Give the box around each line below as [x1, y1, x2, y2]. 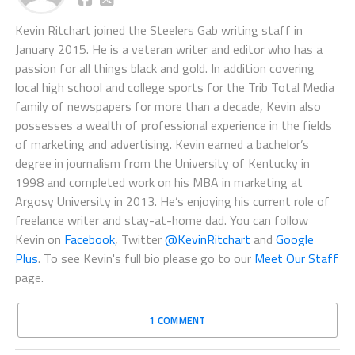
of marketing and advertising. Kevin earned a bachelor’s [14, 135, 309, 155]
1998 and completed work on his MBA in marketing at [14, 173, 303, 193]
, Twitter [114, 230, 165, 250]
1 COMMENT [149, 312, 206, 329]
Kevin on [14, 230, 64, 250]
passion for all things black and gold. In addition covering [14, 59, 315, 78]
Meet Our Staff [254, 249, 338, 269]
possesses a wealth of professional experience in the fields [14, 116, 332, 136]
